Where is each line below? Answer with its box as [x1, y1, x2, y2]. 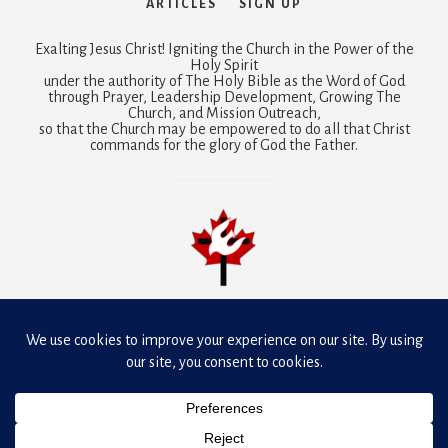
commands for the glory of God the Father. [90, 137, 358, 154]
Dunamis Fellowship [281, 306, 409, 323]
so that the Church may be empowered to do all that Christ [38, 121, 410, 138]
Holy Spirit [190, 57, 258, 74]
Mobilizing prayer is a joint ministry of [39, 306, 281, 323]
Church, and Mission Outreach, [127, 105, 321, 122]
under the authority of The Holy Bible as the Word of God [43, 73, 405, 90]
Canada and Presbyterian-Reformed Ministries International [33, 322, 415, 339]
